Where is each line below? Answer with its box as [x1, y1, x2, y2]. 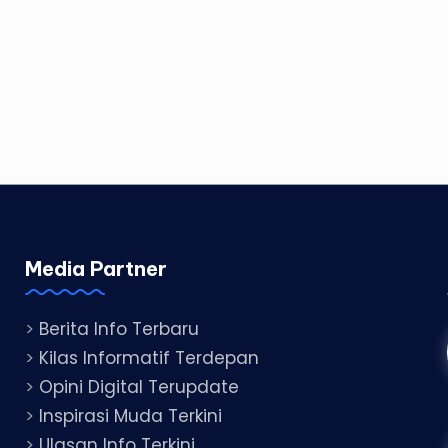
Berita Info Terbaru [38, 317, 199, 342]
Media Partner [24, 256, 167, 282]
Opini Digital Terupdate [38, 375, 239, 400]
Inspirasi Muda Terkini [38, 404, 222, 429]
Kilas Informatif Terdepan [38, 346, 259, 371]
